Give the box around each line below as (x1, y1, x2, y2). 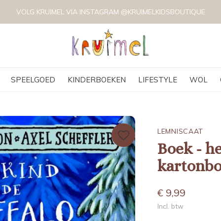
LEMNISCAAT (157, 127, 203, 136)
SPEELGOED (10, 75, 55, 84)
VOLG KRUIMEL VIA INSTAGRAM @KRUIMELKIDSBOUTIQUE (16, 7, 205, 16)
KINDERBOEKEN (67, 75, 126, 84)
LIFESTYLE (138, 75, 177, 84)
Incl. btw (157, 202, 184, 210)
